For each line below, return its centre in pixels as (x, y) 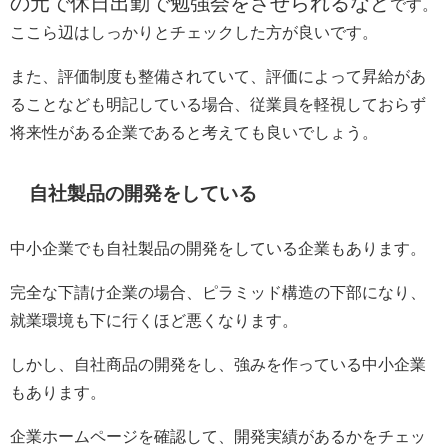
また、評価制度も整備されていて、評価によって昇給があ (218, 75)
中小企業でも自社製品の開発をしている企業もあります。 (218, 247)
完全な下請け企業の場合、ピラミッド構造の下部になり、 (218, 291)
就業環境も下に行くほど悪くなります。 (154, 319)
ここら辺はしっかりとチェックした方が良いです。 (194, 31)
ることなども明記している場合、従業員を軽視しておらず (218, 103)
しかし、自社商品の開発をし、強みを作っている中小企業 (218, 363)
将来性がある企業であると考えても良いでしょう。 (194, 131)
